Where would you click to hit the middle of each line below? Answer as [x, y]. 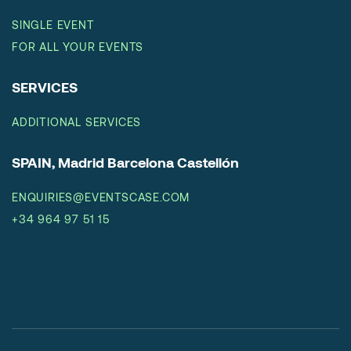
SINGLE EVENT [53, 25]
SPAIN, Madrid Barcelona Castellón [125, 163]
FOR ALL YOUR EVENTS [78, 47]
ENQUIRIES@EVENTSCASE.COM [101, 197]
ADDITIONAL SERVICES [77, 122]
